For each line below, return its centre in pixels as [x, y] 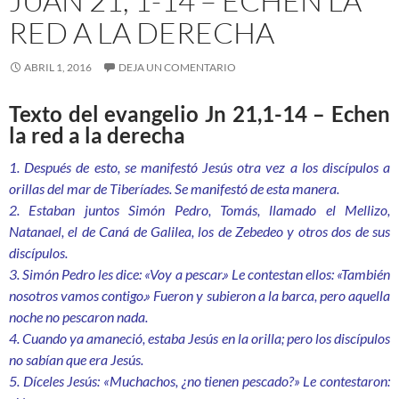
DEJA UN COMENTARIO [177, 68]
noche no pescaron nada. [78, 317]
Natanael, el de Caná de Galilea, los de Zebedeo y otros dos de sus [199, 232]
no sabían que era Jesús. [76, 360]
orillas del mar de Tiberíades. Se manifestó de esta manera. [174, 189]
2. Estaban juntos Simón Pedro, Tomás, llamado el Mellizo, [199, 210]
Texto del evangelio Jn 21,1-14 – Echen [199, 114]
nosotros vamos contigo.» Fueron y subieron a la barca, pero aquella [199, 296]
